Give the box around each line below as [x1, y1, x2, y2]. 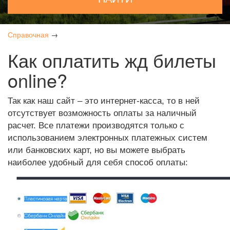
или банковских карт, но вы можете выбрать [8, 145, 185, 155]
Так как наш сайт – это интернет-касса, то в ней [8, 96, 200, 106]
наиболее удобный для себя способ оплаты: [8, 158, 188, 167]
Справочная [8, 29, 49, 40]
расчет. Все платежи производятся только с [8, 121, 184, 130]
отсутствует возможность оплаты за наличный [8, 108, 197, 118]
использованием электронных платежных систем [8, 133, 207, 143]
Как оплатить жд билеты [8, 47, 216, 73]
